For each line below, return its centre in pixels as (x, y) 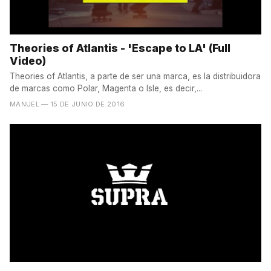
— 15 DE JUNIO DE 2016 (83, 104)
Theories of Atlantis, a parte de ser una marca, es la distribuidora (135, 76)
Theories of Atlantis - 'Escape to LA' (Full (120, 48)
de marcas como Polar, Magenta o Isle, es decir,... (106, 88)
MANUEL (25, 104)
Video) (28, 61)
